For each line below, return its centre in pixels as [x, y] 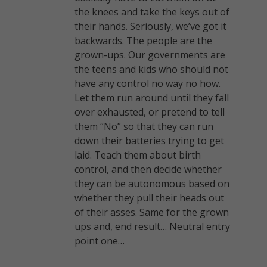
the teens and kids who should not [151, 69]
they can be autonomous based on [152, 183]
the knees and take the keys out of [152, 12]
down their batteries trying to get [149, 140]
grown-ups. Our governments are [150, 55]
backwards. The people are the [143, 40]
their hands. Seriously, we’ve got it [150, 26]
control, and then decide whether [148, 169]
